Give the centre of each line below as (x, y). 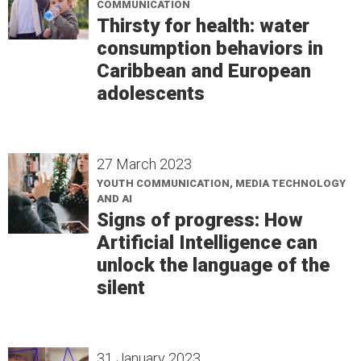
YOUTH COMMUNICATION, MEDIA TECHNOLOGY (221, 183)
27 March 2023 (144, 164)
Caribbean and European (204, 71)
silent (121, 288)
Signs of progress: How (200, 220)
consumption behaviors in (210, 48)
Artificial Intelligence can (207, 243)
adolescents (151, 93)
